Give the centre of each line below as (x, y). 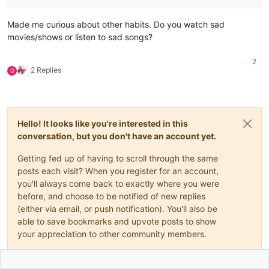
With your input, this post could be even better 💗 (114, 256)
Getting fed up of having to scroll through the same (118, 158)
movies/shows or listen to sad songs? (80, 37)
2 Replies (46, 70)
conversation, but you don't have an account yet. (117, 136)
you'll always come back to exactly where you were (118, 183)
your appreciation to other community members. (112, 234)
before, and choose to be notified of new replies (111, 196)
